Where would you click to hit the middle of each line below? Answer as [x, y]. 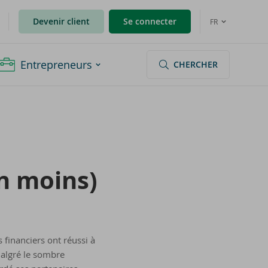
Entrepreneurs [56, 65]
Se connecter [150, 21]
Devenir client [61, 21]
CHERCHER [196, 64]
